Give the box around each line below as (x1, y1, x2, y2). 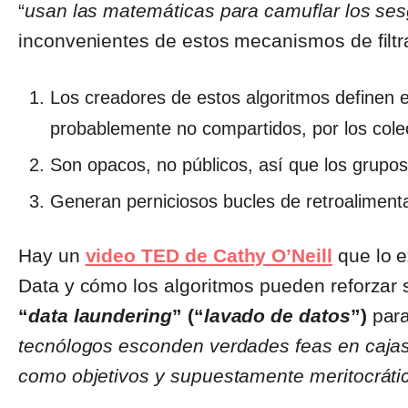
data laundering (27, 305, 172, 327)
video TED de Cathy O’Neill (85, 245, 332, 267)
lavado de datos (203, 305, 351, 327)
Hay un (18, 245, 86, 267)
